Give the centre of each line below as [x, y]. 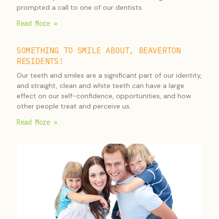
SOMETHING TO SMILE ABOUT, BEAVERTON [99, 50]
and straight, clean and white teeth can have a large [100, 86]
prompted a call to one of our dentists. [80, 7]
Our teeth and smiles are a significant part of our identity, [109, 75]
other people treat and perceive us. [74, 106]
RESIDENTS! [40, 61]
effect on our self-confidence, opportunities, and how [104, 96]
